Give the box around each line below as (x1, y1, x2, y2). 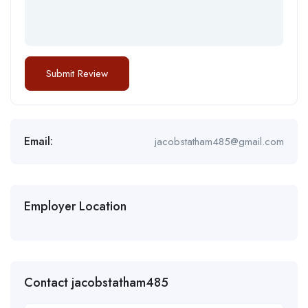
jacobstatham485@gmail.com (155, 134, 284, 150)
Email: (24, 133, 53, 150)
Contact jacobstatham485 (24, 274, 168, 292)
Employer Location (24, 197, 126, 216)
